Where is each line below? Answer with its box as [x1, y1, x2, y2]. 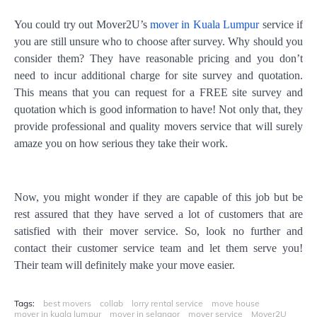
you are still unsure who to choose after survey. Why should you [14, 35, 303, 47]
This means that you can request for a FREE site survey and [14, 86, 303, 98]
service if [259, 18, 304, 30]
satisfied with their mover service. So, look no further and [14, 225, 303, 237]
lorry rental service [132, 298, 203, 309]
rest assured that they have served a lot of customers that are [14, 208, 303, 220]
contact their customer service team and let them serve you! [14, 242, 303, 254]
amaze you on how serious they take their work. [14, 137, 228, 149]
